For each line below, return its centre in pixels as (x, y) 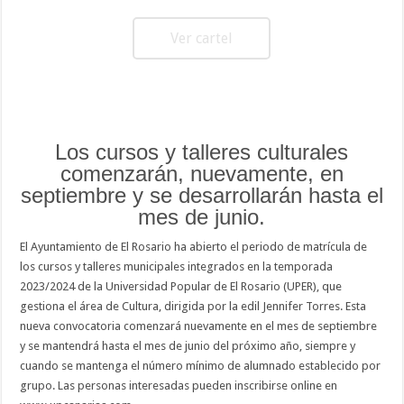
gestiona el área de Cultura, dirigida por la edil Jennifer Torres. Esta (193, 307)
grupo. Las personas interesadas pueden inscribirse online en (179, 386)
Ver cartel (202, 39)
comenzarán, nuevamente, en (202, 174)
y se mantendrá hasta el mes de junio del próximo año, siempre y (188, 346)
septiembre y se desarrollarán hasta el (202, 196)
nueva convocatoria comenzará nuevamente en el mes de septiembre (199, 326)
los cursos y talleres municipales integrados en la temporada (177, 267)
